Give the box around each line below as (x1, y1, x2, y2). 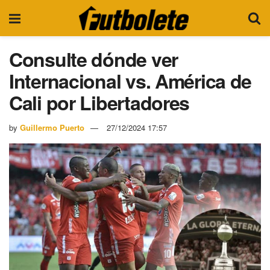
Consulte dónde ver (9, 45, 178, 73)
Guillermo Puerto (20, 121, 84, 133)
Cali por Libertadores (9, 89, 190, 116)
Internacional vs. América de (9, 67, 252, 95)
